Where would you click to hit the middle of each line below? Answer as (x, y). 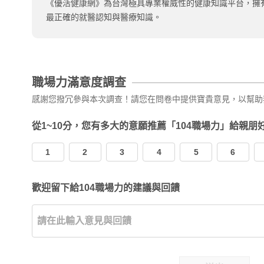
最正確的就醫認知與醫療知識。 (104, 17)
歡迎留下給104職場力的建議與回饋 (106, 188)
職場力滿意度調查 (79, 82)
